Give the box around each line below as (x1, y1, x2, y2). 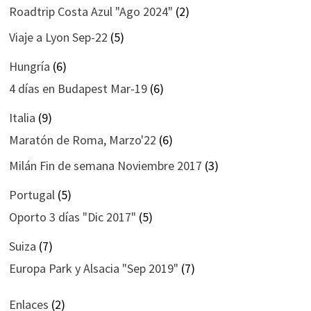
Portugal (8, 186, 55, 203)
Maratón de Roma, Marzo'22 (8, 131, 156, 148)
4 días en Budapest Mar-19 (8, 80, 147, 96)
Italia (8, 109, 35, 126)
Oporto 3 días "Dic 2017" (8, 208, 136, 225)
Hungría (8, 58, 50, 74)
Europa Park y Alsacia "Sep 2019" (8, 260, 178, 276)
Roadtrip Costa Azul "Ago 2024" (8, 3, 173, 19)
